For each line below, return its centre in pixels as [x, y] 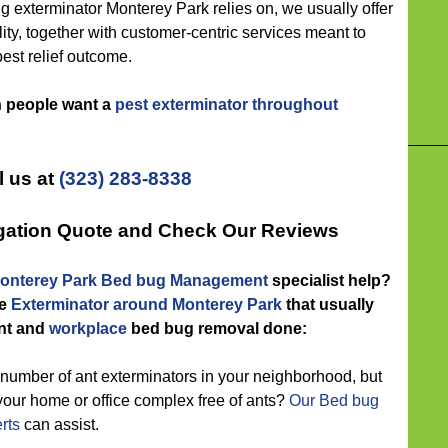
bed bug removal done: [217, 328]
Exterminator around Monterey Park [146, 304]
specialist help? [329, 280]
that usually [328, 304]
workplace [88, 328]
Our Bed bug [334, 400]
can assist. [59, 424]
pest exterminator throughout [226, 104]
